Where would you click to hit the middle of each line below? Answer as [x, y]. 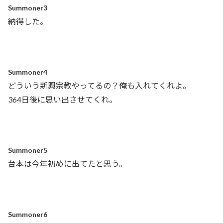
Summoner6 [28, 214]
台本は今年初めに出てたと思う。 [67, 164]
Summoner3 [28, 8]
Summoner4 [28, 72]
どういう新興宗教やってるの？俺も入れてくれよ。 [99, 86]
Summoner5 [28, 150]
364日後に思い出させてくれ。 [62, 100]
